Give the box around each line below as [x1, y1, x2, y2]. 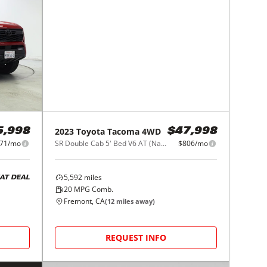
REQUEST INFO [105, 232, 167, 244]
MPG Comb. [72, 184, 114, 195]
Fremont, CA [64, 196, 105, 207]
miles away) [114, 197, 156, 206]
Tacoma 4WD [107, 126, 162, 138]
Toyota [76, 126, 105, 138]
